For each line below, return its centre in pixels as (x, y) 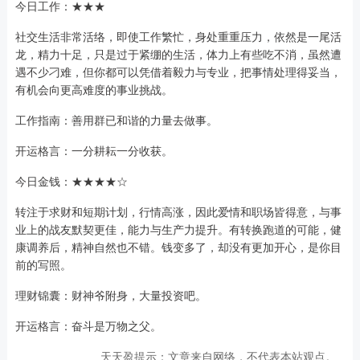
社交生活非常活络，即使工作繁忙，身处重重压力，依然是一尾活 (178, 37)
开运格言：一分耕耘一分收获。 (94, 151)
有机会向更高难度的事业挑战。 (94, 90)
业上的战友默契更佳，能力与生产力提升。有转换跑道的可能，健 (178, 229)
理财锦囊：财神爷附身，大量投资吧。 (110, 295)
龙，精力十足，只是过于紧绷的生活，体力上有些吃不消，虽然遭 (178, 54)
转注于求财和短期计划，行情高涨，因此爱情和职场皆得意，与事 (178, 212)
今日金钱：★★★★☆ (71, 181)
